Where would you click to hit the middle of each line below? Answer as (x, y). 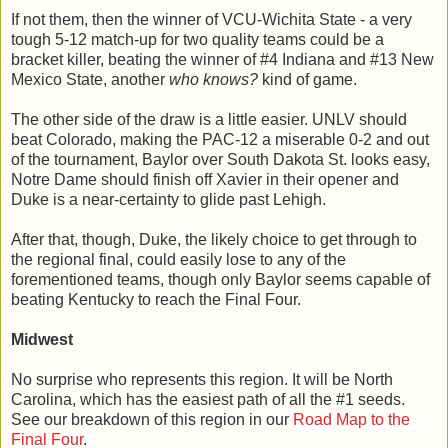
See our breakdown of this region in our (152, 419)
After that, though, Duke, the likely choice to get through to (214, 239)
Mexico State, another (90, 79)
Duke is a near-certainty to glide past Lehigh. (168, 199)
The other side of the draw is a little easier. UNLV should (209, 119)
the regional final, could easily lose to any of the (178, 259)
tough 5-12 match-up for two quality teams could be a (197, 39)
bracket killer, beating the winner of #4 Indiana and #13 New (222, 59)
